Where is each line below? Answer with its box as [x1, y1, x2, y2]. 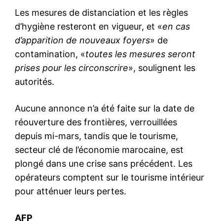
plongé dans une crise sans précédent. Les [15, 158, 192, 169]
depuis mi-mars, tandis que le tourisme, [15, 130, 178, 141]
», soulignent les [128, 62, 195, 73]
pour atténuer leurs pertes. [15, 185, 126, 196]
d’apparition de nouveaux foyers [15, 35, 150, 45]
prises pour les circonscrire [15, 62, 128, 73]
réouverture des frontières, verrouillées [15, 116, 177, 127]
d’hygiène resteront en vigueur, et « [15, 21, 162, 32]
